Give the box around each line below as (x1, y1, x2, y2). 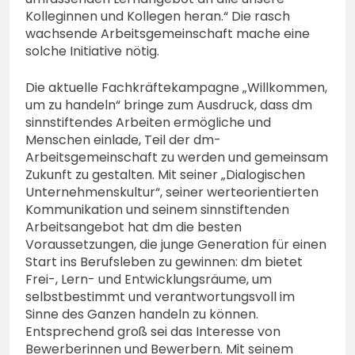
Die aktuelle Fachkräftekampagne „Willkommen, (25, 78, 327, 97)
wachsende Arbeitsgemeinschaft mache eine (25, 25, 310, 44)
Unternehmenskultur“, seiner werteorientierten (25, 183, 319, 202)
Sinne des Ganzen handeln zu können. (25, 305, 258, 324)
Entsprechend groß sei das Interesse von (25, 323, 281, 342)
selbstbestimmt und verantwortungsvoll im (25, 288, 295, 307)
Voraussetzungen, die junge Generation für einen (25, 235, 326, 254)
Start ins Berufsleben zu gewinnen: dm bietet (25, 253, 303, 272)
